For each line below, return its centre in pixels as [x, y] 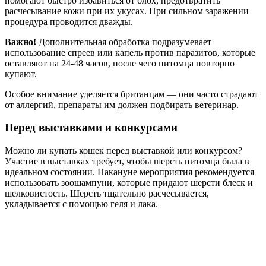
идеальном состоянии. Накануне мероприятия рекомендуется [129, 172]
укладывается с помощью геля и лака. [81, 204]
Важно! [20, 42]
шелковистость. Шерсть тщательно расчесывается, [107, 194]
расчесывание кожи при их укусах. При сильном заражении [127, 11]
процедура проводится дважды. [69, 21]
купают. [21, 74]
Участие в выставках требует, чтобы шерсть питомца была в [127, 161]
